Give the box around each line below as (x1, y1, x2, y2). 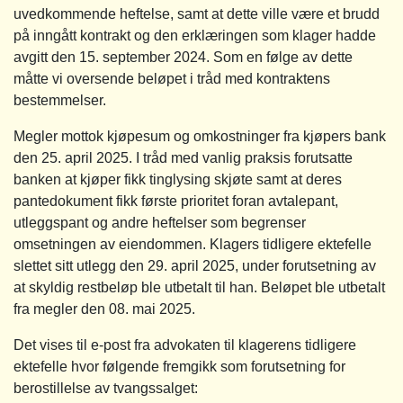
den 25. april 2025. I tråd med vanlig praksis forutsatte (13, 149, 353, 166)
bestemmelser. (13, 92, 106, 108)
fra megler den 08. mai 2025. (13, 300, 195, 317)
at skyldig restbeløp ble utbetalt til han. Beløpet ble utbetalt (13, 279, 385, 295)
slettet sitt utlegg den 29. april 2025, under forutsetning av (13, 257, 376, 273)
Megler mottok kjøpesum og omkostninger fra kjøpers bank (13, 128, 386, 144)
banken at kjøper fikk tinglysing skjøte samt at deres (13, 171, 342, 187)
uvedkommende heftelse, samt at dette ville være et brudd (13, 5, 380, 22)
